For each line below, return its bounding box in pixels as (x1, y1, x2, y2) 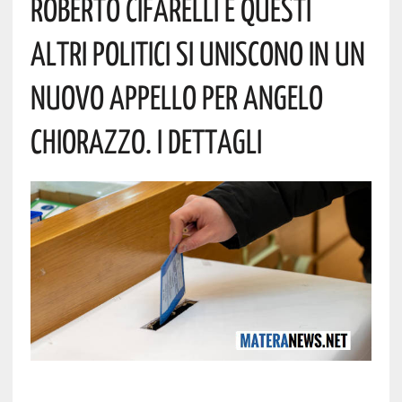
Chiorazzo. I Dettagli (30, 121, 262, 162)
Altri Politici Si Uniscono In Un (30, 33, 365, 74)
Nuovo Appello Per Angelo (30, 77, 323, 118)
